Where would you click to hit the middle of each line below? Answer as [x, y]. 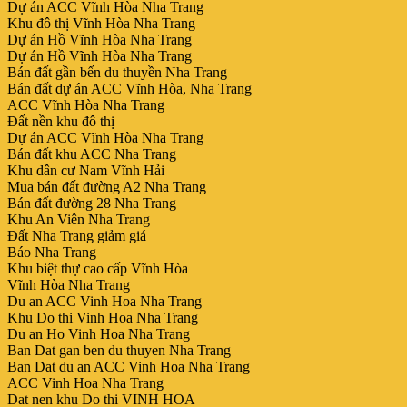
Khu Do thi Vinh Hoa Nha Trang [103, 317]
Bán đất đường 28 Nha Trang [92, 203]
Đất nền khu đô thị [61, 121]
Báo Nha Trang [52, 252]
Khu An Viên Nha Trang [79, 219]
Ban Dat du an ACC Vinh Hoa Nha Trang [129, 366]
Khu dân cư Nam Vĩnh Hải [86, 170]
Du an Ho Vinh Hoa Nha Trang [99, 333]
